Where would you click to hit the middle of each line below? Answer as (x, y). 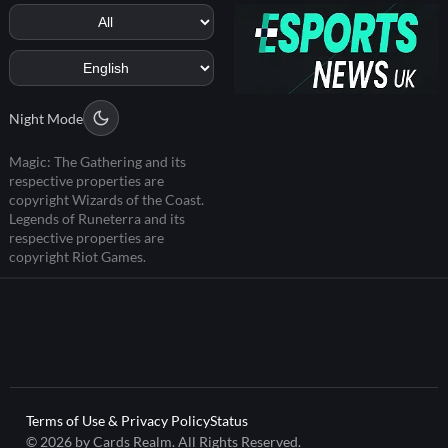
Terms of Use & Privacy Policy (118, 423)
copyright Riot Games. (77, 259)
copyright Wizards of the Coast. (106, 202)
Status (229, 423)
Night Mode (46, 120)
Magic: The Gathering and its (97, 164)
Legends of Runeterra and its (97, 221)
